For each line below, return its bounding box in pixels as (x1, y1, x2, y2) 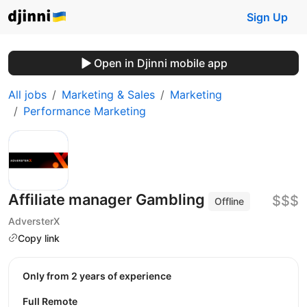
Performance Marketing (23, 104, 146, 118)
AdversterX (8, 214, 60, 227)
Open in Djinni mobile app (93, 56, 228, 70)
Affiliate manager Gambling (8, 191, 208, 208)
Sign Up (247, 10, 288, 24)
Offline (214, 195, 245, 207)
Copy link (18, 232, 60, 244)
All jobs (8, 88, 47, 101)
